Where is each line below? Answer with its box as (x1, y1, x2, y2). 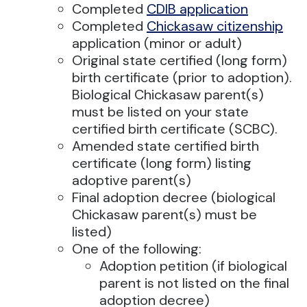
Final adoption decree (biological (72, 188, 275, 206)
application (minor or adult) (72, 34, 242, 52)
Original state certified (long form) (72, 51, 287, 69)
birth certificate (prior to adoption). (72, 69, 292, 86)
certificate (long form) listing (72, 154, 251, 172)
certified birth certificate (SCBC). (72, 120, 278, 138)
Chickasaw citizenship (147, 17, 283, 35)
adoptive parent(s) (72, 171, 191, 189)
